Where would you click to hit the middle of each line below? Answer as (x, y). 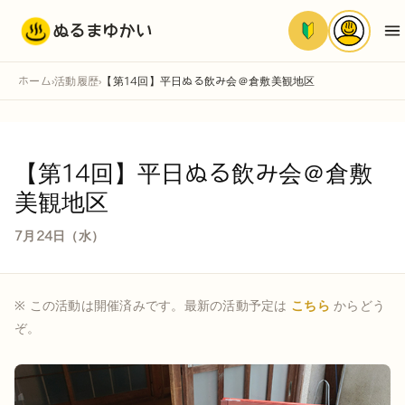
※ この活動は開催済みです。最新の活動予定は (153, 305)
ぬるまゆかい (103, 31)
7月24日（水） (60, 236)
